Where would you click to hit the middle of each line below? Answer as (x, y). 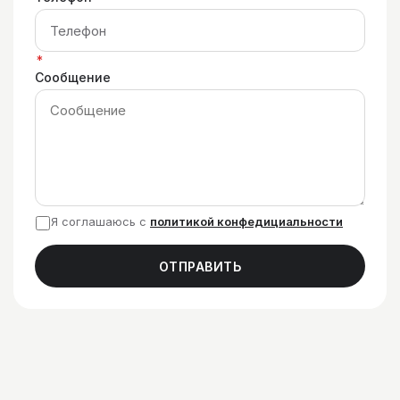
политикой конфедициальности (246, 222)
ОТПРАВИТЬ (200, 266)
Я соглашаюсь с (100, 222)
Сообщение (73, 78)
